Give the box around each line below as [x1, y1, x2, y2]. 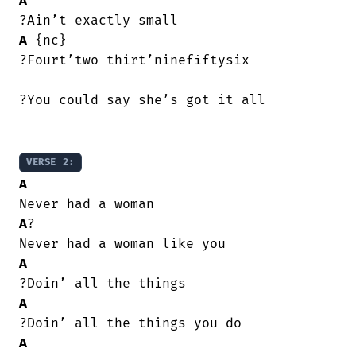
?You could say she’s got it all [19, 92, 265, 109]
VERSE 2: [26, 156, 75, 168]
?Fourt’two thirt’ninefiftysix [19, 52, 250, 69]
